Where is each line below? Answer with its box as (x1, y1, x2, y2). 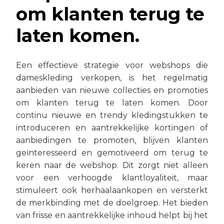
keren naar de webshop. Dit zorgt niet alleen (16, 160, 208, 170)
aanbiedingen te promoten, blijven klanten (16, 135, 208, 145)
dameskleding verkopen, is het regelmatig (16, 72, 208, 82)
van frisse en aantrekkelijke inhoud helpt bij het (16, 210, 208, 220)
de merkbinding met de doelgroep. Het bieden (16, 197, 208, 207)
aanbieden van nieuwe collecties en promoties (16, 85, 208, 95)
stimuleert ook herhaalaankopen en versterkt (16, 185, 208, 195)
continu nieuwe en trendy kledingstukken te (16, 110, 208, 120)
